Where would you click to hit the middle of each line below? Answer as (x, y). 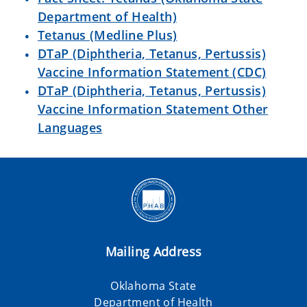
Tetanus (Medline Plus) (108, 35)
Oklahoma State (153, 286)
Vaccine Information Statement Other (153, 109)
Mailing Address (153, 251)
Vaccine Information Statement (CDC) (152, 72)
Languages (70, 127)
